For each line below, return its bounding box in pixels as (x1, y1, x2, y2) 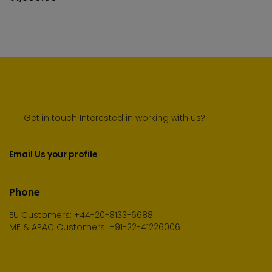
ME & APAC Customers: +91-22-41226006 (9, 221, 180, 234)
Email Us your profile (9, 148, 97, 161)
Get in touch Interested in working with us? (9, 112, 205, 124)
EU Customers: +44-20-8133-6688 (9, 209, 155, 222)
